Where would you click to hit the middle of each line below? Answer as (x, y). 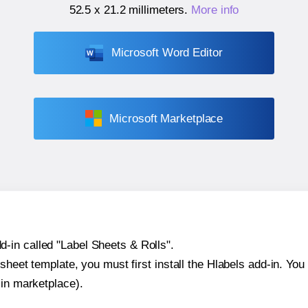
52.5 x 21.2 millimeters (127, 10)
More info (215, 10)
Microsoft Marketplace (166, 118)
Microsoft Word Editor (167, 53)
